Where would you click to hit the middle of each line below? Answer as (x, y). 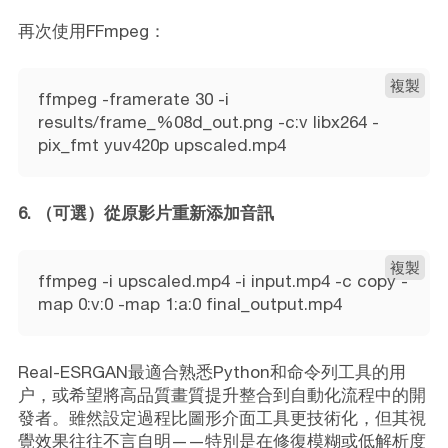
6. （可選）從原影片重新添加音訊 (145, 212)
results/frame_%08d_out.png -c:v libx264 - (208, 121)
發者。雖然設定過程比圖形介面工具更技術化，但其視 (221, 417)
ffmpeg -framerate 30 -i (133, 98)
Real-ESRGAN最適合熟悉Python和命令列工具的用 (211, 371)
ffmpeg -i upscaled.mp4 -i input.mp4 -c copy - (222, 280)
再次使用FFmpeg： (91, 30)
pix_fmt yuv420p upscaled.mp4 (161, 144)
